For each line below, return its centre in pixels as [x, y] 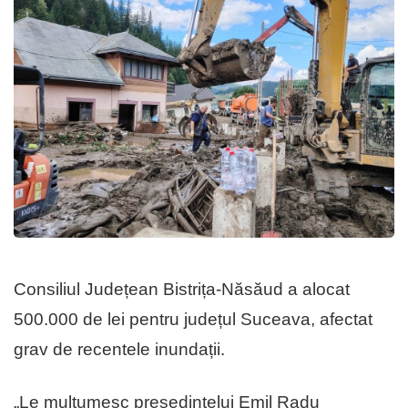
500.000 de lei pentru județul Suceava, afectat [193, 320]
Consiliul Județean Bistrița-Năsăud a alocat [182, 290]
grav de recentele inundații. [119, 350]
